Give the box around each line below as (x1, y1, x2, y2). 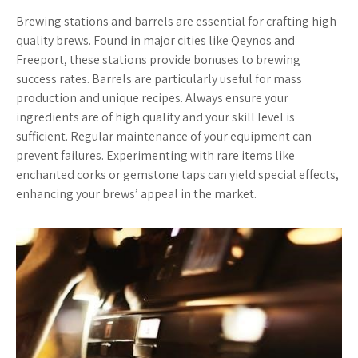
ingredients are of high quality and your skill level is (16, 108, 295, 125)
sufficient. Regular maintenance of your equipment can (16, 127, 312, 145)
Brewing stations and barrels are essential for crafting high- (16, 12, 340, 30)
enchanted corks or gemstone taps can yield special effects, (16, 165, 339, 183)
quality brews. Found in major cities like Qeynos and (16, 31, 295, 49)
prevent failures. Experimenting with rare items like (16, 146, 295, 164)
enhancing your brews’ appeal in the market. (16, 185, 257, 202)
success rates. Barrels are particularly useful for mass (16, 70, 302, 87)
